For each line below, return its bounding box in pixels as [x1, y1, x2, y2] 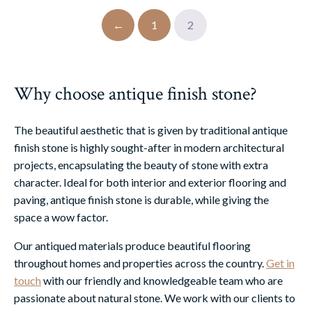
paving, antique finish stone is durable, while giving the [14, 192, 269, 206]
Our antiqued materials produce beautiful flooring [14, 238, 251, 252]
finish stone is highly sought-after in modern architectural [14, 140, 284, 154]
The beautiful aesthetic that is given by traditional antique [14, 123, 288, 136]
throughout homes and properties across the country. [14, 256, 266, 270]
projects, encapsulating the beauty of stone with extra [14, 157, 268, 171]
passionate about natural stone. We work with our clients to [14, 290, 295, 304]
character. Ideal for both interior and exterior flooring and [14, 175, 286, 189]
